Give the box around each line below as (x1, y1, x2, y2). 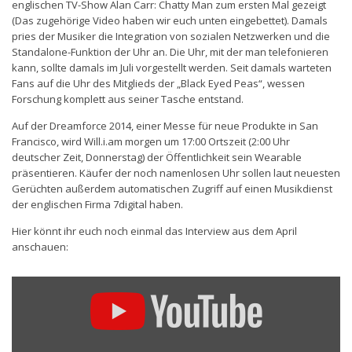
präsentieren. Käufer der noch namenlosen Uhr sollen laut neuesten (12, 165, 340, 180)
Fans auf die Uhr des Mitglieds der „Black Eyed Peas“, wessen (12, 75, 305, 90)
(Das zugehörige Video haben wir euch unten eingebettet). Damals (12, 13, 328, 27)
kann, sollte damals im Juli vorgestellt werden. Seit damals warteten (12, 60, 332, 75)
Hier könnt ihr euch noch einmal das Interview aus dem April (12, 223, 297, 238)
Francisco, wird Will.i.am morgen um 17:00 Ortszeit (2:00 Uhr (12, 134, 290, 148)
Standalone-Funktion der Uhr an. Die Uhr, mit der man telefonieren (12, 44, 328, 59)
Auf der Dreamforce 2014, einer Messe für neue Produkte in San (12, 118, 318, 133)
